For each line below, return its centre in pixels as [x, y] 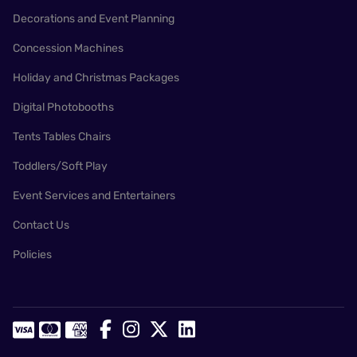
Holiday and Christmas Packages [96, 78]
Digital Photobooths [63, 107]
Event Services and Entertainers [94, 196]
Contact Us [41, 225]
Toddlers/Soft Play [60, 166]
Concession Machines [68, 48]
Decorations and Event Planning [94, 19]
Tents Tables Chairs [62, 137]
